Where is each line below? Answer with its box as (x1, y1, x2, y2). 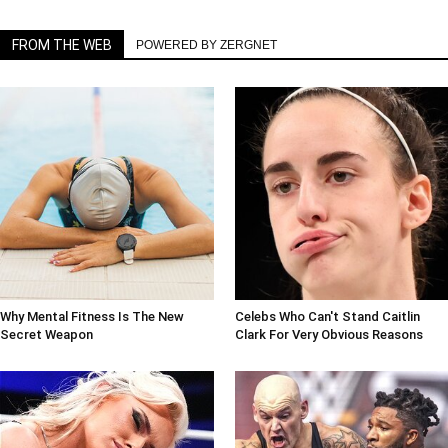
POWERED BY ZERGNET (136, 37, 277, 52)
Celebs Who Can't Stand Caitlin (234, 309, 420, 325)
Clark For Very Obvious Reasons (234, 327, 423, 343)
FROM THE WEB (12, 36, 112, 53)
